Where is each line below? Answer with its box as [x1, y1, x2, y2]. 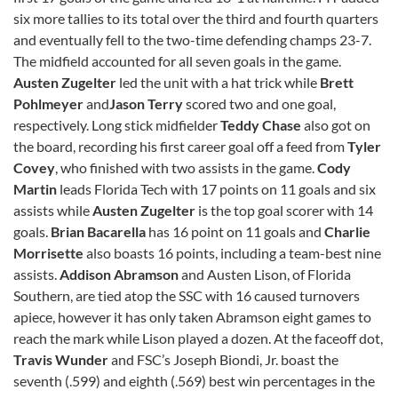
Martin [13, 179, 60, 197]
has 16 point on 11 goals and [146, 222, 324, 240]
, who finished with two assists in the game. [55, 158, 317, 176]
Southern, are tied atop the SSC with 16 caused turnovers [13, 286, 360, 304]
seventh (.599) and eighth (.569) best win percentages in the [13, 371, 375, 389]
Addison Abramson [60, 265, 181, 283]
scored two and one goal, [186, 94, 336, 112]
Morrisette [13, 243, 86, 261]
